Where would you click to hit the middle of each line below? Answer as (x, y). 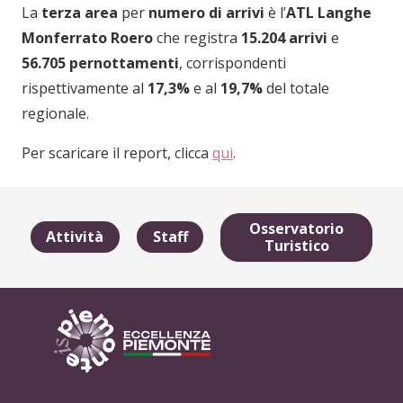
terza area (81, 13)
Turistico (296, 245)
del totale (298, 88)
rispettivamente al (85, 88)
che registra (199, 38)
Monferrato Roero (89, 38)
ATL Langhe (329, 13)
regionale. (55, 113)
